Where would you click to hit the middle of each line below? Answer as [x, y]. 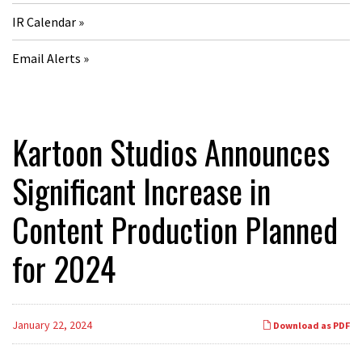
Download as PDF [311, 325]
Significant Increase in [141, 191]
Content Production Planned [175, 229]
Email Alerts [46, 58]
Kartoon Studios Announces [171, 152]
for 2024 [64, 268]
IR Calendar [44, 22]
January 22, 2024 [52, 325]
